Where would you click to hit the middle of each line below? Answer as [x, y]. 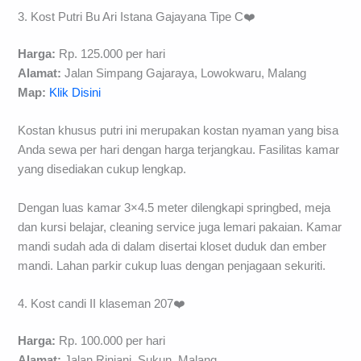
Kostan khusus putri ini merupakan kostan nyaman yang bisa [178, 131]
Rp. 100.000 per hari [111, 340]
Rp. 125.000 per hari [111, 54]
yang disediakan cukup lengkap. [102, 170]
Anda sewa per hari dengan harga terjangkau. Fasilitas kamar [179, 150]
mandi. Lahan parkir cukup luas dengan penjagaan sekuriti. [172, 266]
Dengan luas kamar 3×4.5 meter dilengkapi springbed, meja [174, 207]
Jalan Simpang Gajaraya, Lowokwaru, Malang [184, 73]
